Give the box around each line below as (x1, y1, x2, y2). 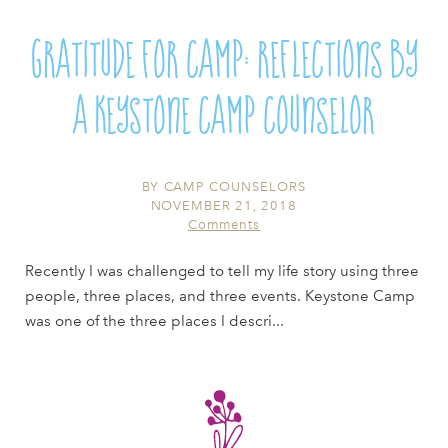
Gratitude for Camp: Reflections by (30, 28, 418, 84)
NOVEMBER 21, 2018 (150, 197, 298, 213)
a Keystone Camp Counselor (73, 84, 375, 140)
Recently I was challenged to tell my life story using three (24, 261, 419, 280)
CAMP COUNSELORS (163, 178, 307, 194)
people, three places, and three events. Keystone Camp (24, 286, 415, 305)
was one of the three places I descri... (24, 311, 284, 330)
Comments (188, 216, 260, 232)
